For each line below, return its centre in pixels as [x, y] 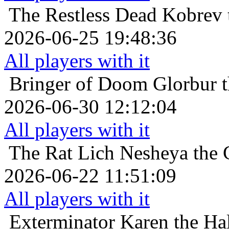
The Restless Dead [83, 14]
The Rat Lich [62, 152]
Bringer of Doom [78, 83]
